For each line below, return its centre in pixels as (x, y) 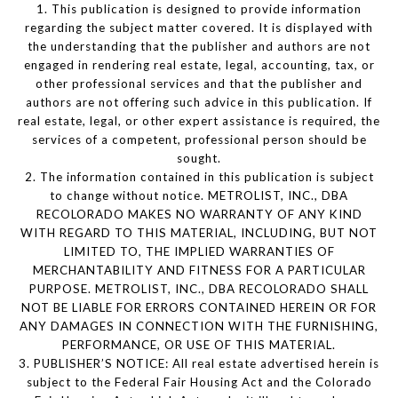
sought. (199, 159)
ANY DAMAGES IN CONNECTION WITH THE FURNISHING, (199, 326)
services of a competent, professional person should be (199, 140)
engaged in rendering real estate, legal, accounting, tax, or (199, 65)
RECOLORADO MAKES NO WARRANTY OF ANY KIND (199, 215)
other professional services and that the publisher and (199, 84)
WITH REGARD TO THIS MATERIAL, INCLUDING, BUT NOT (199, 233)
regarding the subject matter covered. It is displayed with (199, 28)
